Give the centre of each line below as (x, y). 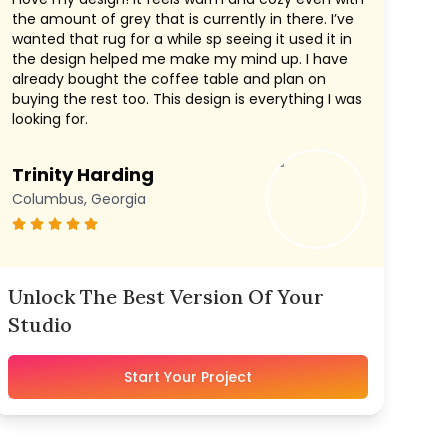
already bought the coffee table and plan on (169, 79)
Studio (40, 325)
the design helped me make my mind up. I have (180, 59)
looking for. (50, 119)
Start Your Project (188, 377)
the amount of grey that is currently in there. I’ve (183, 19)
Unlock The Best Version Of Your (166, 297)
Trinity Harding (83, 175)
